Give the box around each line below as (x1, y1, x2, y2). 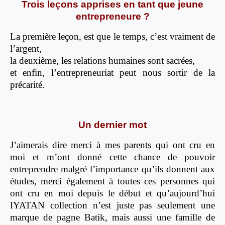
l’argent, (10, 43, 42, 54)
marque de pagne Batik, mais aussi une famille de (10, 212, 215, 223)
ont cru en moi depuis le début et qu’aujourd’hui (10, 188, 215, 199)
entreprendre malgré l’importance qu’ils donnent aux (10, 164, 215, 175)
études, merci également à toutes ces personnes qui (10, 176, 215, 187)
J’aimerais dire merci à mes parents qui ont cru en (10, 140, 215, 151)
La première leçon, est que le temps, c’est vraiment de (10, 31, 215, 42)
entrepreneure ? (75, 11, 150, 22)
